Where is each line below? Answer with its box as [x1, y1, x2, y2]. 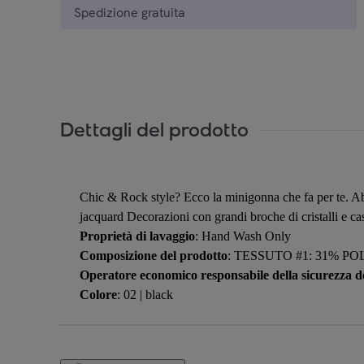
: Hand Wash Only [195, 228, 291, 243]
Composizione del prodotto [80, 248, 227, 262]
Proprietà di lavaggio [80, 228, 195, 243]
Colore [80, 287, 117, 301]
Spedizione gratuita [74, 3, 185, 21]
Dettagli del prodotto [60, 118, 249, 142]
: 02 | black [117, 287, 173, 301]
